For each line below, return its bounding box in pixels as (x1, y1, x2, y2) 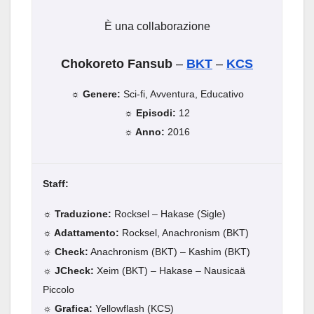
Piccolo (43, 284, 74, 296)
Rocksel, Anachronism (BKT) (122, 227, 249, 239)
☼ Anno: (124, 126, 165, 138)
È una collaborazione (104, 20, 210, 33)
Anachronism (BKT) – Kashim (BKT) (88, 246, 250, 258)
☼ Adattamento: (43, 227, 122, 239)
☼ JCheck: (43, 265, 97, 277)
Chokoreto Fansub (61, 57, 172, 71)
